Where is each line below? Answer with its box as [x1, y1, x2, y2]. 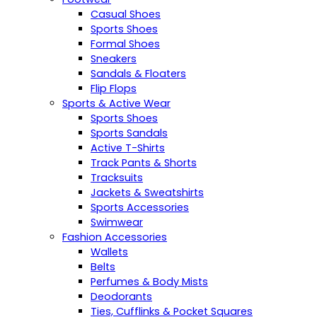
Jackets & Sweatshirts [91, 185, 204, 200]
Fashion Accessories [62, 229, 167, 244]
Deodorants [91, 289, 152, 304]
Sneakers [91, 51, 137, 66]
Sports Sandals [91, 125, 168, 140]
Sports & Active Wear [62, 96, 171, 110]
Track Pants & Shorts [91, 155, 197, 170]
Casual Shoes [91, 6, 161, 21]
